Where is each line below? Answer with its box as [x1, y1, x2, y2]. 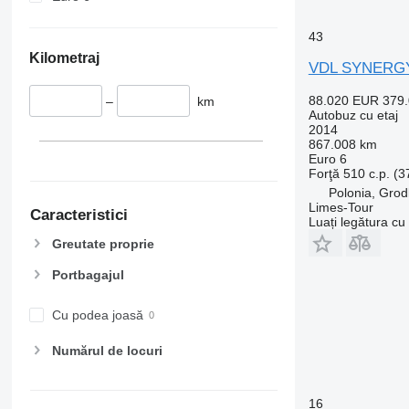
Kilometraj [28, 49, 100, 66]
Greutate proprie [51, 236, 154, 251]
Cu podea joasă [51, 308, 143, 323]
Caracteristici [29, 206, 128, 225]
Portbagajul [51, 267, 124, 283]
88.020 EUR [308, 92, 379, 108]
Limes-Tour [308, 199, 373, 215]
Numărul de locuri [51, 343, 163, 359]
